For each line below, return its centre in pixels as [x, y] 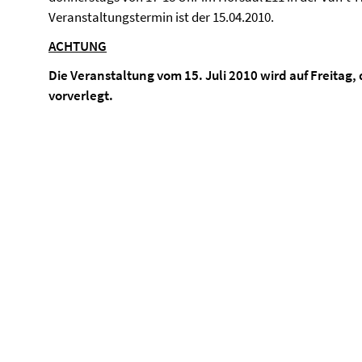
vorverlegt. [81, 95]
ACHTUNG [78, 46]
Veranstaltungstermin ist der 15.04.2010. [161, 17]
